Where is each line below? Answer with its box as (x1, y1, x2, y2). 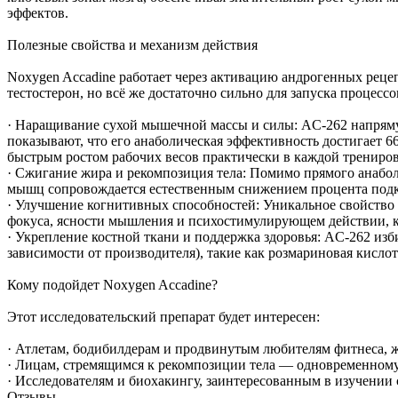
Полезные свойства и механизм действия (7, 36, 258, 52)
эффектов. (7, 4, 68, 20)
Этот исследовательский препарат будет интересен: (7, 308, 320, 324)
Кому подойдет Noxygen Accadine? (7, 276, 218, 292)
